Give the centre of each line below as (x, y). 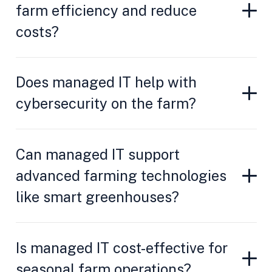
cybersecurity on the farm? (106, 104)
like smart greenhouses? (97, 197)
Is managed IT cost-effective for (121, 247)
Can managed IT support (97, 155)
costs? (37, 31)
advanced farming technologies (121, 176)
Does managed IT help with (106, 82)
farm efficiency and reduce (106, 10)
